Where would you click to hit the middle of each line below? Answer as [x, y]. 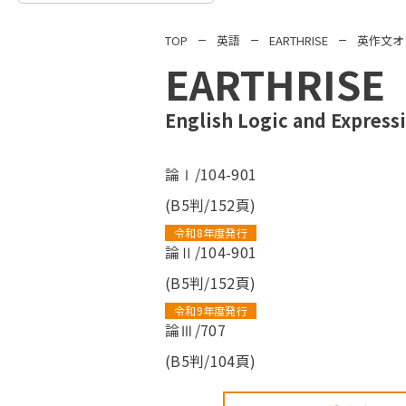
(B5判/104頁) [211, 361]
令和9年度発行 [211, 311]
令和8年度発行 [211, 233]
